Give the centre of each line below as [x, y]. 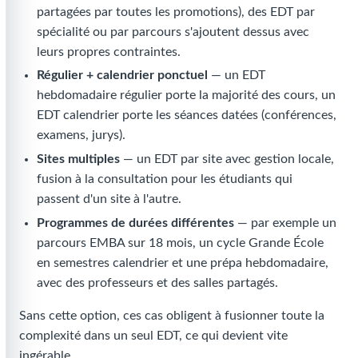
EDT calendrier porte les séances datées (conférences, [187, 115]
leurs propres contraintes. [109, 52]
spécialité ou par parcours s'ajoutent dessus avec [173, 32]
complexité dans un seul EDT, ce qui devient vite [153, 335]
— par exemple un [286, 223]
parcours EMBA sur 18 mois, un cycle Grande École [181, 243]
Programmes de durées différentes [136, 223]
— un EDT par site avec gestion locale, [227, 159]
